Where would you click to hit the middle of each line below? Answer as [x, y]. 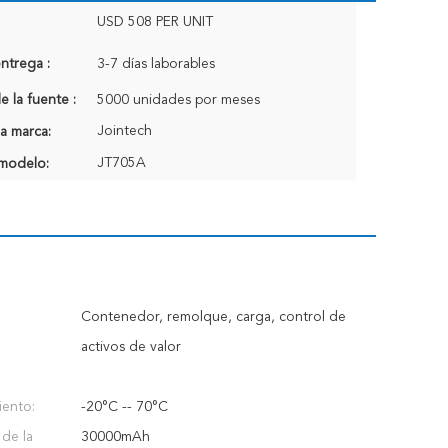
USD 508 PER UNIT [155, 22]
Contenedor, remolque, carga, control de [213, 317]
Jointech [124, 131]
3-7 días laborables [156, 64]
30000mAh [115, 437]
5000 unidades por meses [178, 100]
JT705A [121, 163]
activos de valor [131, 347]
